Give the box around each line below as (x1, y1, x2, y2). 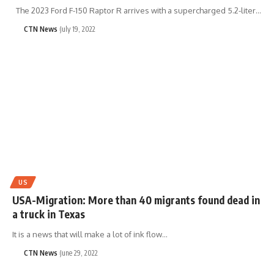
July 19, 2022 (59, 24, 95, 34)
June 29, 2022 (59, 248, 98, 258)
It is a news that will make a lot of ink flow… (12, 229, 168, 240)
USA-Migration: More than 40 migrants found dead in (12, 193, 260, 207)
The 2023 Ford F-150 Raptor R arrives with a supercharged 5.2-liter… (12, 5, 261, 15)
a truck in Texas (12, 207, 85, 221)
